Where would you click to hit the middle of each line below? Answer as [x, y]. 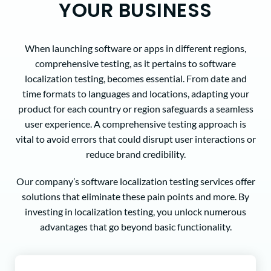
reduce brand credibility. [135, 154]
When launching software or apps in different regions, [135, 48]
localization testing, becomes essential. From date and [135, 79]
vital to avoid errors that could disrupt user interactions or [135, 139]
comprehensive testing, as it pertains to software [135, 64]
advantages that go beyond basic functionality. [135, 226]
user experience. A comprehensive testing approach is [135, 124]
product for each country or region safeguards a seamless [135, 109]
